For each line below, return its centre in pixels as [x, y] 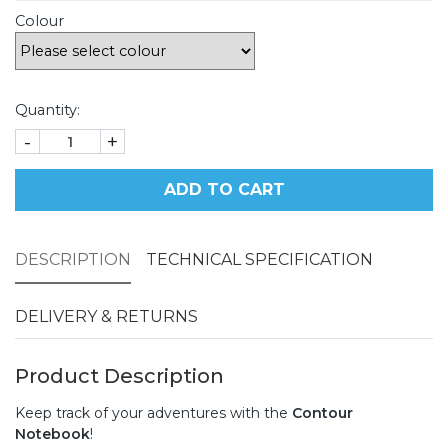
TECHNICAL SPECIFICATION [259, 260]
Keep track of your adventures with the [153, 413]
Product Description [119, 376]
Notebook [52, 434]
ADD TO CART [224, 190]
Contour [322, 413]
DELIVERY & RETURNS [106, 317]
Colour [39, 21]
